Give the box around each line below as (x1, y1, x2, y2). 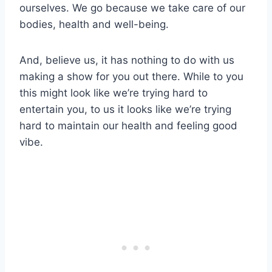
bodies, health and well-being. (19, 18, 169, 31)
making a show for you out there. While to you (19, 70, 243, 83)
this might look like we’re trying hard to (19, 87, 208, 100)
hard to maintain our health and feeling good (19, 120, 237, 132)
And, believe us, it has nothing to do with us (19, 54, 234, 67)
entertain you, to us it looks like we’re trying (19, 103, 231, 116)
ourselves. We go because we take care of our (19, 2, 245, 15)
